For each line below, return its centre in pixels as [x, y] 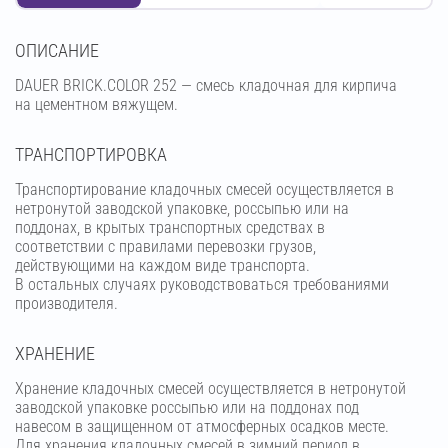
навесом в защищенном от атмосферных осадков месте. [202, 427]
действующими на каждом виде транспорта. [162, 266]
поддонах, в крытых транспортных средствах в [170, 228]
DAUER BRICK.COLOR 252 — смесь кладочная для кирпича [206, 86]
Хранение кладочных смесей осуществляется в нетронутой [210, 389]
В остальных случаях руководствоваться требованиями [202, 285]
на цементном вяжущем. [96, 105]
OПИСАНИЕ [57, 51]
